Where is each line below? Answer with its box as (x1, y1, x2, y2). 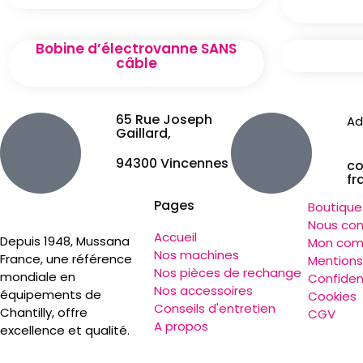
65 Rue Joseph (115, 109, 212, 129)
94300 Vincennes (115, 153, 228, 173)
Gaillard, (115, 123, 171, 143)
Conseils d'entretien (153, 299, 275, 317)
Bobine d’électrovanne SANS (36, 38, 237, 58)
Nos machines (153, 246, 239, 263)
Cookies (307, 287, 357, 305)
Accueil (153, 228, 197, 246)
